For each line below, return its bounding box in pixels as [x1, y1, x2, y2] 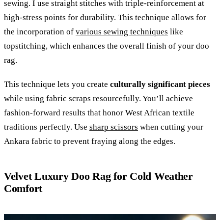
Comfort [4, 182, 43, 195]
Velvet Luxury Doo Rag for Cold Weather [4, 170, 193, 183]
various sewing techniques [76, 27, 168, 37]
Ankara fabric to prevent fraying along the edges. [4, 137, 175, 146]
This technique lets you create [4, 80, 110, 89]
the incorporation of [4, 27, 76, 37]
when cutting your [138, 122, 203, 132]
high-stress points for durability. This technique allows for [4, 13, 206, 23]
